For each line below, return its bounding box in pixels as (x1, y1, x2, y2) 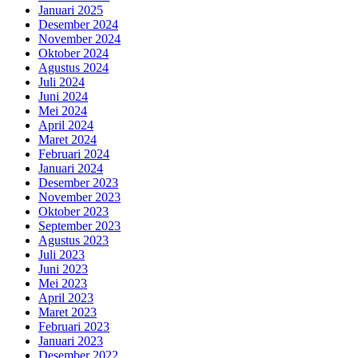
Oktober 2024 (38, 46, 109, 60)
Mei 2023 (38, 276, 87, 290)
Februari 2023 (38, 319, 109, 333)
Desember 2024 (38, 17, 118, 31)
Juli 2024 (38, 74, 85, 89)
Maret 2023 (38, 304, 97, 319)
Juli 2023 (38, 247, 85, 261)
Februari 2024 (38, 146, 109, 161)
